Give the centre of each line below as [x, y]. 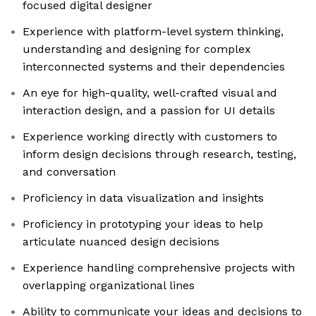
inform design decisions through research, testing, [159, 154]
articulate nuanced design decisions [121, 242]
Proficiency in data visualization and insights [143, 198]
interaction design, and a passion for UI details [149, 111]
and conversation [69, 172]
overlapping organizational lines [109, 286]
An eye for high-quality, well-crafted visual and [150, 93]
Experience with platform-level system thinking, [153, 32]
